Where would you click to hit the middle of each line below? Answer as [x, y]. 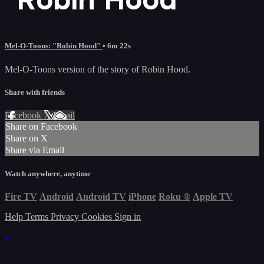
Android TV [101, 197]
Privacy [66, 217]
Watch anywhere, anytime [48, 174]
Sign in [128, 217]
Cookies [98, 217]
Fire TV [21, 197]
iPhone [142, 197]
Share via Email [35, 150]
